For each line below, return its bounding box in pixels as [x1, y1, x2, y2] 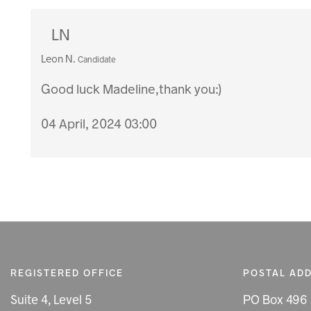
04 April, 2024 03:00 [41, 115, 158, 133]
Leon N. [41, 51, 76, 66]
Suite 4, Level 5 [10, 292, 92, 309]
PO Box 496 [242, 292, 308, 309]
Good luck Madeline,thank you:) [41, 80, 222, 98]
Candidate [78, 53, 117, 65]
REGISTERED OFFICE [10, 267, 124, 280]
